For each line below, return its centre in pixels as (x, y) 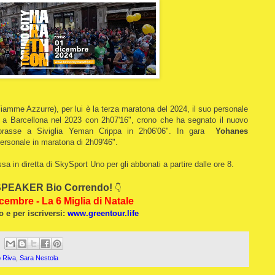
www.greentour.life (103, 213)
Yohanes (232, 131)
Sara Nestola (39, 258)
